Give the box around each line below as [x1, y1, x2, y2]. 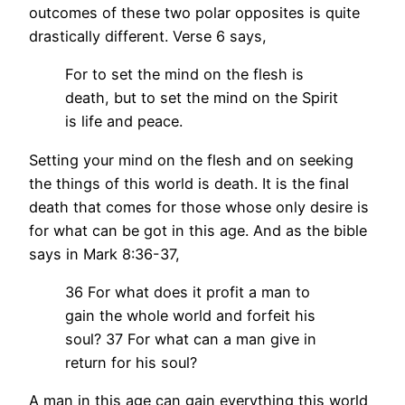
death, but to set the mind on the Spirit [65, 89, 338, 108]
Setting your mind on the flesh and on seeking [29, 150, 353, 169]
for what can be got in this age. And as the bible [29, 221, 367, 240]
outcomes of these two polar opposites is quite [29, 4, 360, 23]
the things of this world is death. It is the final [29, 174, 349, 193]
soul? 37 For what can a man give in [65, 329, 316, 348]
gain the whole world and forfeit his [65, 306, 316, 325]
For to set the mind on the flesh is [65, 65, 304, 84]
